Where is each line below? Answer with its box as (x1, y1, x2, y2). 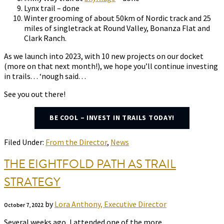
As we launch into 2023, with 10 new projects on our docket (4, 51, 203, 61)
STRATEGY (4, 173, 60, 191)
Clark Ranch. (24, 33, 68, 43)
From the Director (45, 137, 107, 147)
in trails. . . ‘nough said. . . (4, 71, 87, 81)
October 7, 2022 (4, 201, 43, 209)
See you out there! (4, 89, 67, 99)
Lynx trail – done (24, 3, 79, 13)
